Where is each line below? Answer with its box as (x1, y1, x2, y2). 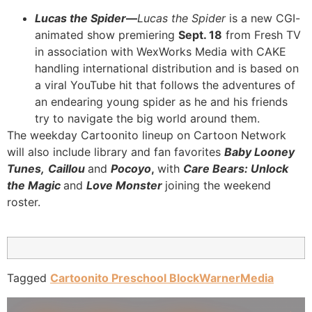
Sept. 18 (178, 27, 222, 42)
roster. (7, 194, 40, 209)
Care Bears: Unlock (183, 161, 288, 175)
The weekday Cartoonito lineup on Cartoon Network (7, 127, 286, 142)
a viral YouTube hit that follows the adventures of (35, 77, 295, 92)
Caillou (48, 161, 88, 175)
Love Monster (86, 178, 165, 192)
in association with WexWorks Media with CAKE (35, 44, 286, 58)
